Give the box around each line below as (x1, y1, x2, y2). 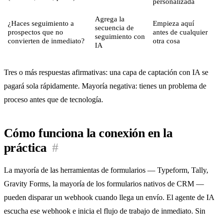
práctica (4, 141, 47, 155)
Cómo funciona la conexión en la (4, 126, 173, 141)
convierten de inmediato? (8, 36, 85, 45)
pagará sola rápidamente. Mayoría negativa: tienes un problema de (4, 81, 206, 91)
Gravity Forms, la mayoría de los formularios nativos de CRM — (4, 179, 204, 188)
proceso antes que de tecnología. (4, 95, 103, 105)
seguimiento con (95, 32, 145, 41)
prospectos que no (8, 28, 63, 36)
